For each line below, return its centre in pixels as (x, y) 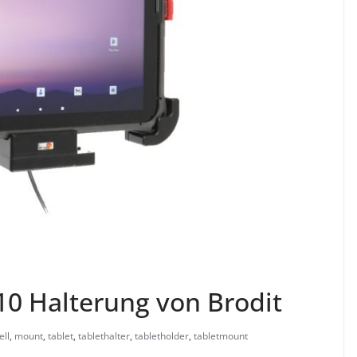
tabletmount (221, 336)
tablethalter (104, 336)
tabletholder (162, 336)
